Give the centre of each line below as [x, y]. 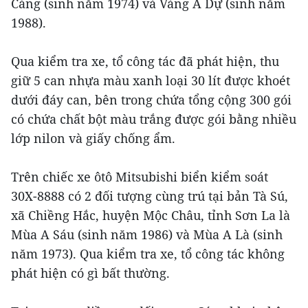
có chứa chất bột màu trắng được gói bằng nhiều [154, 119]
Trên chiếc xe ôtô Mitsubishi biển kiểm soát [140, 176]
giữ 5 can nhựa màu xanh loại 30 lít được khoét [151, 80]
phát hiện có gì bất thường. [90, 273]
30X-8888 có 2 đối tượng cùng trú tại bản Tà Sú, [150, 196]
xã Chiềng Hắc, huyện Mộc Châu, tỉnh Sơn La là [151, 215]
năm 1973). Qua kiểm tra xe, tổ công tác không [148, 253]
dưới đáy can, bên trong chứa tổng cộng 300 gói [151, 99]
